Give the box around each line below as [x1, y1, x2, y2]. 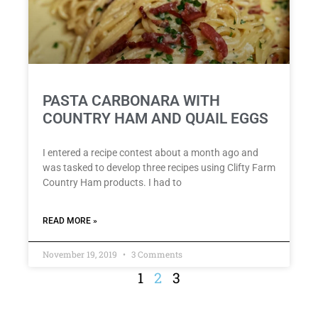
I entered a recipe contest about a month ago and [43, 147, 258, 159]
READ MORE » [43, 216, 97, 226]
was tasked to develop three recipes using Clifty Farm [43, 162, 275, 174]
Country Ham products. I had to [43, 177, 182, 189]
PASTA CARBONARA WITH [43, 92, 220, 110]
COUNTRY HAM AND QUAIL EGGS [43, 110, 268, 128]
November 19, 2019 [43, 248, 119, 261]
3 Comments [129, 248, 182, 261]
